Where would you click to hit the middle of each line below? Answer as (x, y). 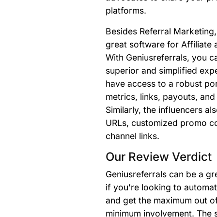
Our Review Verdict (159, 156)
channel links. (132, 136)
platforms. (126, 10)
